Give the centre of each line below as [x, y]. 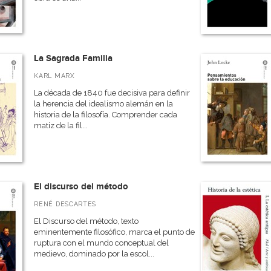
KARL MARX [54, 76]
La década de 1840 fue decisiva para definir [112, 93]
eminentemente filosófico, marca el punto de [115, 232]
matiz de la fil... [61, 126]
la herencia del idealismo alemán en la [104, 104]
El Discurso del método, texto [87, 221]
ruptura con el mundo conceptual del [102, 243]
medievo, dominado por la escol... [94, 254]
